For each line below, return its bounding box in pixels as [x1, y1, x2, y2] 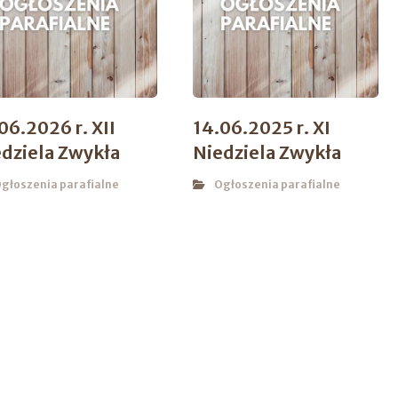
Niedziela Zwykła [193, 141, 341, 164]
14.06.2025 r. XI [193, 116, 330, 139]
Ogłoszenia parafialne [214, 178, 340, 192]
